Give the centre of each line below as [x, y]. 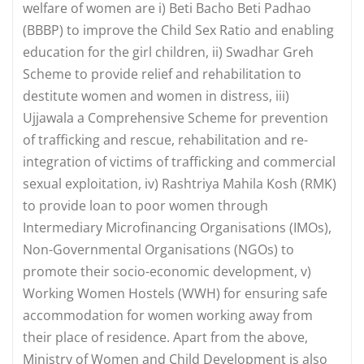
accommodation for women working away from [168, 315]
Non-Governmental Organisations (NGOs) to [158, 249]
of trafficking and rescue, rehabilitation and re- [165, 139]
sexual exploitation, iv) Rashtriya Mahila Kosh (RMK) [180, 183]
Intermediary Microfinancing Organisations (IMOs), [177, 227]
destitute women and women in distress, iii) [156, 95]
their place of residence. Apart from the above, [165, 337]
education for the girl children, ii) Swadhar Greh [168, 52]
